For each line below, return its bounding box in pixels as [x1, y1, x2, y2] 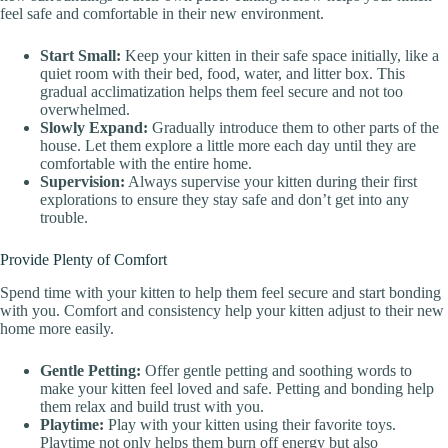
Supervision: [40, 173, 125, 191]
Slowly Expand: [40, 119, 148, 137]
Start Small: [40, 47, 121, 65]
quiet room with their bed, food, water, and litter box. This [40, 65, 405, 83]
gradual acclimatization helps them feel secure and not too [40, 83, 403, 101]
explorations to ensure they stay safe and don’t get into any [40, 191, 409, 209]
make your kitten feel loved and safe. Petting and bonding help [40, 379, 434, 397]
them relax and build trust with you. [40, 397, 264, 415]
